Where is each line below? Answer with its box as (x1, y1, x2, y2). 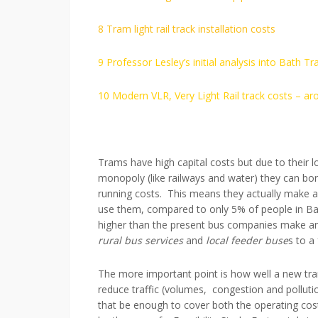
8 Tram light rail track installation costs (98, 22, 275, 36)
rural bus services (98, 234, 186, 248)
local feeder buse (203, 234, 288, 248)
